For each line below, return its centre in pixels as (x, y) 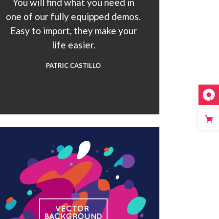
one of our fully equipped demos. (73, 16)
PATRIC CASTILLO (73, 66)
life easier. (73, 45)
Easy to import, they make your (73, 31)
